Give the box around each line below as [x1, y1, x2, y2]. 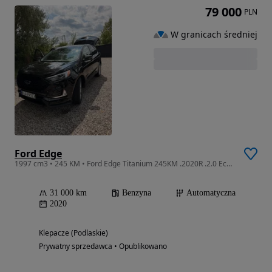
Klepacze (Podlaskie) [39, 227, 108, 238]
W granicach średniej [171, 28, 257, 40]
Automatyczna [186, 188, 236, 197]
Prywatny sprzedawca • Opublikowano [39, 240, 167, 251]
